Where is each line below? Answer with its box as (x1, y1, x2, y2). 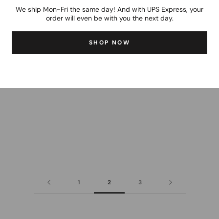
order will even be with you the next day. (45, 13, 174, 22)
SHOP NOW (88, 38, 131, 46)
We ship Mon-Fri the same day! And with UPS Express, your (16, 4, 203, 14)
